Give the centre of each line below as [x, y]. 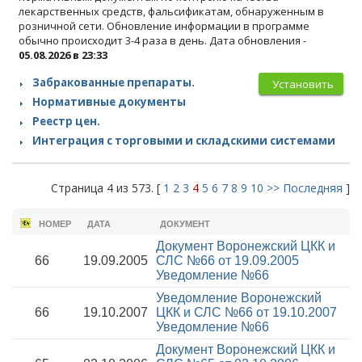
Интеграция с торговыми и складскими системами [184, 141]
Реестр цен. [66, 121]
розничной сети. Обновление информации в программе [164, 26]
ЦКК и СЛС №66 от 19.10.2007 [246, 312]
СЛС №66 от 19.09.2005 [227, 261]
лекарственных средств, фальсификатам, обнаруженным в [171, 11]
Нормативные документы [109, 102]
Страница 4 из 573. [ [107, 188]
